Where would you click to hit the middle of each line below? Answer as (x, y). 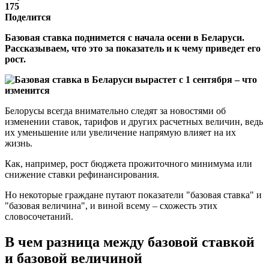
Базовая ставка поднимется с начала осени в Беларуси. (125, 37)
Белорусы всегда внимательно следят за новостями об (115, 110)
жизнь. (19, 143)
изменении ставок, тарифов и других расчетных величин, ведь (134, 121)
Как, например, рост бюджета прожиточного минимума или (128, 163)
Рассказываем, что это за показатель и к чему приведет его (133, 48)
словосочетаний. (39, 216)
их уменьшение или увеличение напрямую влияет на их (120, 132)
